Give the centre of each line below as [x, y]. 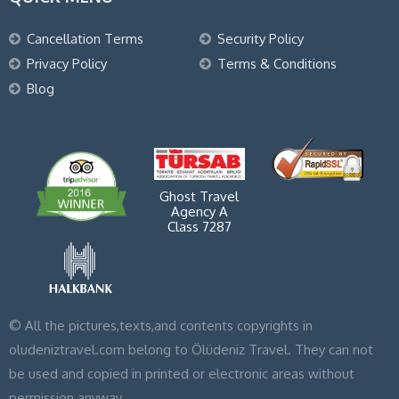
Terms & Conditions [277, 64]
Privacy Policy [67, 64]
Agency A [199, 212]
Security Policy [261, 39]
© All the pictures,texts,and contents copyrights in [161, 325]
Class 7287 [199, 227]
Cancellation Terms [85, 39]
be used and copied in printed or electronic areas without [182, 373]
